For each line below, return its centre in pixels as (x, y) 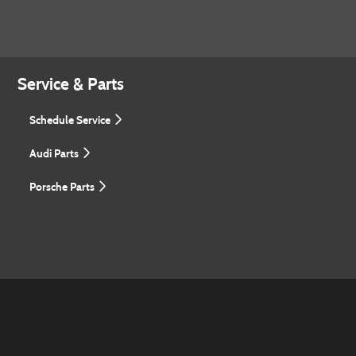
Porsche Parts (63, 187)
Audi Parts (55, 153)
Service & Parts (71, 84)
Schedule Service (71, 120)
